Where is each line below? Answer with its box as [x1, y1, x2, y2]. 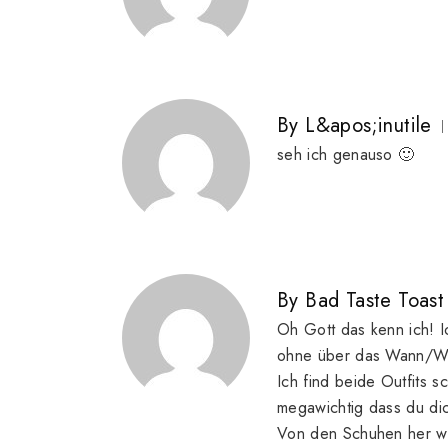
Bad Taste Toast [305, 286, 445, 316]
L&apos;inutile [305, 111, 432, 141]
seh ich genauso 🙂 [277, 143, 415, 167]
